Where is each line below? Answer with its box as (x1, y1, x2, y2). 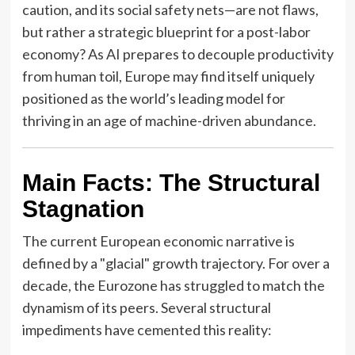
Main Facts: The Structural (21, 169, 320, 196)
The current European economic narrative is (21, 231, 295, 250)
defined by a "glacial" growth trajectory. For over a (21, 254, 330, 272)
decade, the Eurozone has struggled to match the (21, 276, 325, 294)
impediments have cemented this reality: (21, 320, 272, 338)
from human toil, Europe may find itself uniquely (21, 67, 315, 85)
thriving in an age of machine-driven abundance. (21, 111, 316, 129)
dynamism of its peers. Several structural (21, 298, 271, 316)
